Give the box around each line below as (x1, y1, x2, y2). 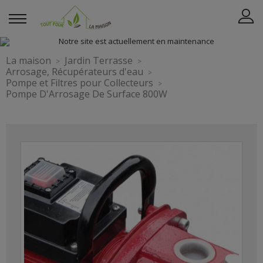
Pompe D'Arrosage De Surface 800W (6, 87, 167, 100)
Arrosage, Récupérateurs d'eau (6, 65, 143, 78)
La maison (6, 54, 51, 67)
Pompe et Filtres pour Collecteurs (6, 76, 153, 89)
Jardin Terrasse (65, 54, 133, 67)
